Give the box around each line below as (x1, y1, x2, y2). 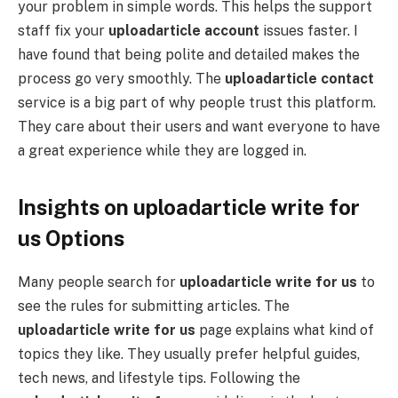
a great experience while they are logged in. (18, 142, 306, 160)
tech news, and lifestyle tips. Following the (18, 369, 300, 386)
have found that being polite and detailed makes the (18, 46, 360, 64)
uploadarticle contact (225, 70, 374, 88)
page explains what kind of (195, 321, 374, 338)
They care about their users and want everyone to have (18, 118, 380, 136)
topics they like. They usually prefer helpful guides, (18, 345, 360, 362)
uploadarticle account (108, 22, 259, 40)
